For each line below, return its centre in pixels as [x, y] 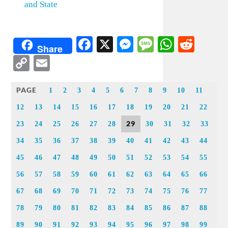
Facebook [124, 44]
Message [182, 44]
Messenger [168, 44]
